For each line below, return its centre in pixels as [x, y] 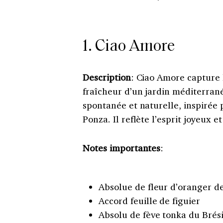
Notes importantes [122, 148]
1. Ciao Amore [129, 47]
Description [107, 77]
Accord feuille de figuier [150, 201]
